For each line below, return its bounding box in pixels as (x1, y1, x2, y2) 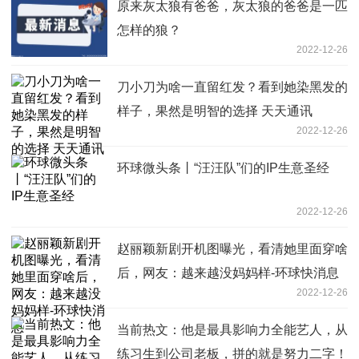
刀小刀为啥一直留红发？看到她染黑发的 (117, 79, 348, 94)
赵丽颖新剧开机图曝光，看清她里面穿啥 (117, 241, 348, 256)
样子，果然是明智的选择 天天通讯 (117, 103, 313, 118)
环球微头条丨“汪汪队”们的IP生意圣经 (117, 160, 329, 175)
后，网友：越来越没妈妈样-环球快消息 (117, 265, 339, 280)
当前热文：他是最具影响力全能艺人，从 (117, 322, 348, 337)
